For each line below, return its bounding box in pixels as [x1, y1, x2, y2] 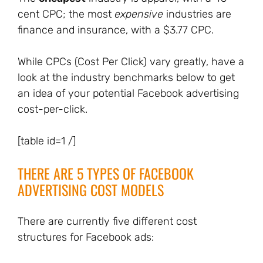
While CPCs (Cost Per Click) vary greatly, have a [18, 55, 244, 68]
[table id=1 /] [18, 134, 76, 147]
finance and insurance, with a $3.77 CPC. [18, 23, 214, 36]
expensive [114, 8, 163, 21]
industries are [163, 8, 231, 21]
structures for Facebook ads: [18, 231, 154, 244]
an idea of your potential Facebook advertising [18, 87, 239, 100]
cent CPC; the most [18, 8, 114, 21]
